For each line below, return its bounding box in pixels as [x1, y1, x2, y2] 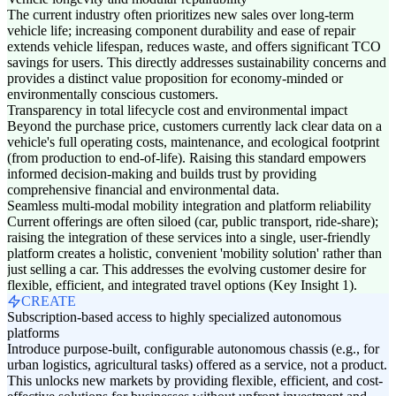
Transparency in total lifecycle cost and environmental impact [7, 103, 347, 118]
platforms [7, 325, 59, 341]
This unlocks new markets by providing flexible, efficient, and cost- [7, 373, 383, 389]
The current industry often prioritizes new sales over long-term [7, 7, 354, 23]
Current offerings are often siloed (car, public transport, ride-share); [7, 214, 378, 230]
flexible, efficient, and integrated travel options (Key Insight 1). [7, 278, 357, 293]
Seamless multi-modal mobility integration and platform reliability [7, 198, 371, 214]
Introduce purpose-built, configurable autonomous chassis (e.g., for [7, 341, 379, 357]
